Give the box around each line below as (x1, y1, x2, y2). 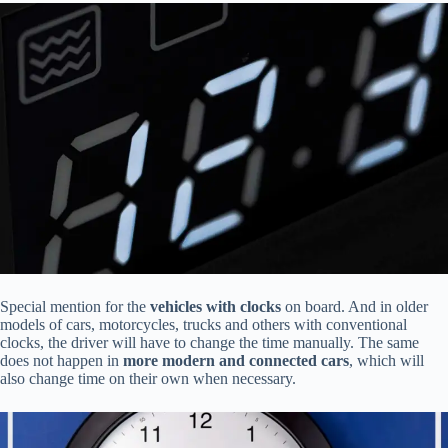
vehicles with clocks (150, 297, 281, 315)
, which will (349, 351, 424, 369)
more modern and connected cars (123, 351, 349, 369)
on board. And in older (281, 297, 428, 315)
